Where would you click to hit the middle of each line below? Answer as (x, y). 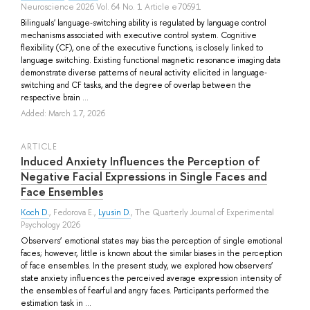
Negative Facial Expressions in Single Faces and (144, 176)
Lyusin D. (115, 212)
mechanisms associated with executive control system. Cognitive (139, 35)
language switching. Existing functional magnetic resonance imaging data (151, 60)
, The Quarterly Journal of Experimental (202, 212)
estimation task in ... (56, 303)
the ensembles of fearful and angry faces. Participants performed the (145, 290)
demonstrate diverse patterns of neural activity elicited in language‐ (144, 72)
